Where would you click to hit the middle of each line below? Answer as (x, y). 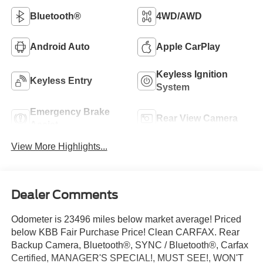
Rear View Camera (197, 118)
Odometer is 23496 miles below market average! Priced (126, 219)
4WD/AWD (179, 16)
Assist (44, 124)
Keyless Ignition (192, 74)
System (173, 87)
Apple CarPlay (188, 46)
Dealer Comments (64, 195)
